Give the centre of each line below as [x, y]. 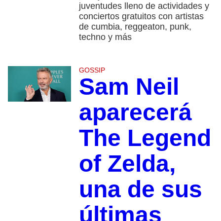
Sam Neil [129, 87]
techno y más [105, 37]
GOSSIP [92, 70]
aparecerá [135, 112]
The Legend [145, 138]
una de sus [140, 189]
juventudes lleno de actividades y [144, 6]
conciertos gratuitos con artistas [141, 17]
